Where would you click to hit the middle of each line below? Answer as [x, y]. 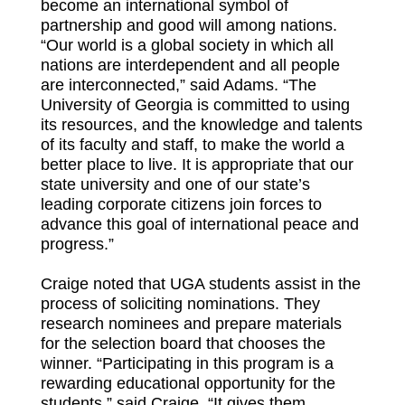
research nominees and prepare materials [191, 324]
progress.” [77, 245]
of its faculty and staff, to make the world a [192, 145]
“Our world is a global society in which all [187, 46]
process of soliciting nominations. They [180, 304]
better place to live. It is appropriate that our [197, 165]
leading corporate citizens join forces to [181, 205]
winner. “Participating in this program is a [187, 364]
